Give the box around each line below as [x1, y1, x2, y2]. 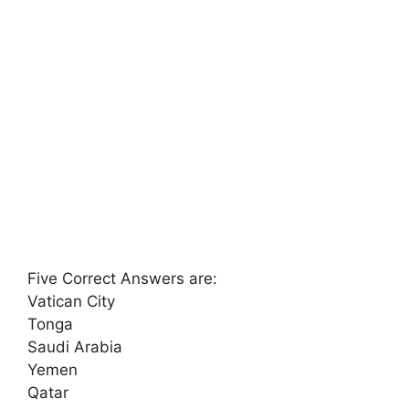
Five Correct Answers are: [27, 268, 217, 288]
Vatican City [27, 291, 115, 310]
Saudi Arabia [27, 337, 122, 356]
